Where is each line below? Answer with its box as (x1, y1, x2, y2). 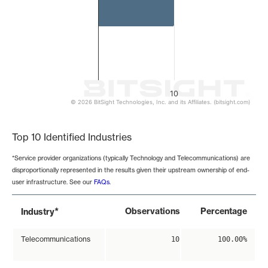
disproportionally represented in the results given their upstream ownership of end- (12, 166, 249, 174)
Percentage (200, 206, 247, 217)
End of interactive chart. (12, 105, 119, 117)
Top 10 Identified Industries (12, 131, 132, 143)
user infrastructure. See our (12, 178, 94, 186)
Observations (125, 206, 180, 217)
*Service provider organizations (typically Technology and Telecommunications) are (12, 154, 250, 162)
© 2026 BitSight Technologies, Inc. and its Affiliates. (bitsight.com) (71, 99, 250, 106)
